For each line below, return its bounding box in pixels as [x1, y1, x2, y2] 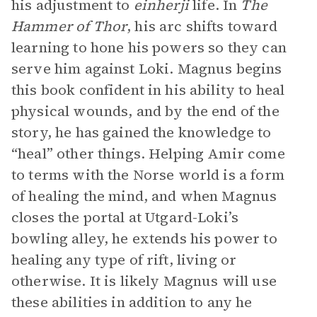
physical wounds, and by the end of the [11, 101, 279, 121]
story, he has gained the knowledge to [11, 122, 272, 142]
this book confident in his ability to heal [11, 80, 285, 100]
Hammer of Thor [11, 16, 127, 36]
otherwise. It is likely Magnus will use [11, 271, 277, 291]
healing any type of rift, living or [11, 250, 237, 270]
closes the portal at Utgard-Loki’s [11, 207, 239, 227]
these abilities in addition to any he [11, 292, 253, 312]
